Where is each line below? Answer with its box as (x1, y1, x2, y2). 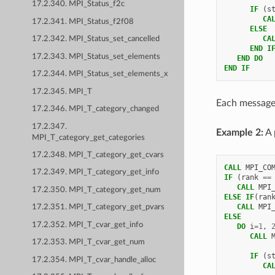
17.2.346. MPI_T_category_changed (32, 105, 160, 114)
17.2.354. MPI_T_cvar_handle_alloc (32, 255, 157, 264)
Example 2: (215, 127, 263, 137)
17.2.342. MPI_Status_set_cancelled (32, 35, 160, 44)
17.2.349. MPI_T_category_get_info (32, 168, 160, 177)
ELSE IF (223, 192, 254, 201)
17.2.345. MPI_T (32, 87, 93, 96)
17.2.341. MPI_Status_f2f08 (32, 17, 134, 26)
